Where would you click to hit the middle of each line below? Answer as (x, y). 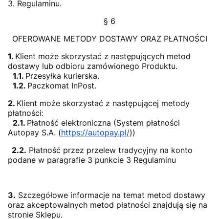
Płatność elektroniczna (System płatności (103, 123)
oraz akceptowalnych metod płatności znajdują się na (108, 205)
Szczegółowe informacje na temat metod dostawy (110, 195)
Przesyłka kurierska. (62, 76)
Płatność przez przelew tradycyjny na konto (109, 150)
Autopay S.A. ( (34, 132)
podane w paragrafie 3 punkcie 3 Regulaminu (92, 160)
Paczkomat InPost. (62, 86)
